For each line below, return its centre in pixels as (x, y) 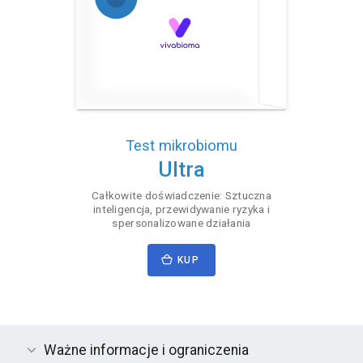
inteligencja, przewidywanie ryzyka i (181, 209)
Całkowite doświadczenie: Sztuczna (181, 195)
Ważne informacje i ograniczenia (146, 350)
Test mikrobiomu (181, 146)
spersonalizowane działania (181, 222)
